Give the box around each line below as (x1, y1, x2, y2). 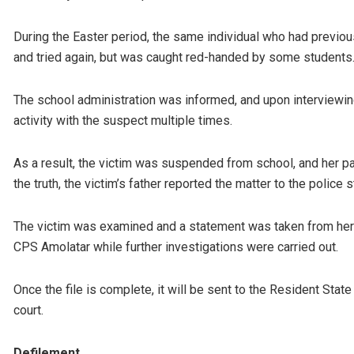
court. (13, 303, 43, 318)
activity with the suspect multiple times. (13, 113, 232, 129)
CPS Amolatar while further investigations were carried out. (13, 239, 338, 255)
